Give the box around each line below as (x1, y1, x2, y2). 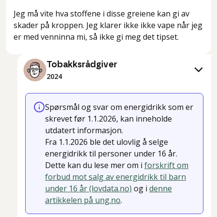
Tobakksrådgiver (46, 61, 117, 70)
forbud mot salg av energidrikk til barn (45, 171, 186, 183)
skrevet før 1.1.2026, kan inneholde (45, 113, 172, 124)
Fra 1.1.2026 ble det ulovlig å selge (45, 137, 168, 148)
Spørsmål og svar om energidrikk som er (45, 102, 193, 113)
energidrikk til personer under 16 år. (45, 148, 177, 159)
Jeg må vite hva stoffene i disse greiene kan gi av (14, 8, 189, 19)
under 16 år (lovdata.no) (45, 183, 132, 194)
